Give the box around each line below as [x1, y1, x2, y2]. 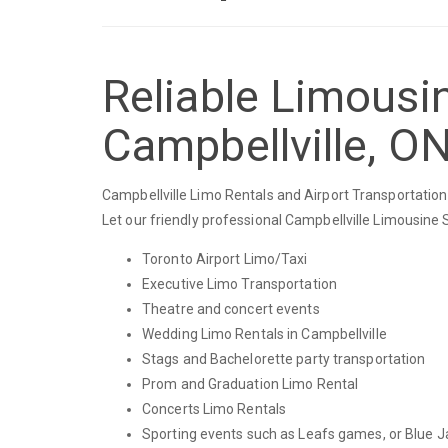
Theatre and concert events [142, 300, 320, 317]
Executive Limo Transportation [142, 275, 337, 292]
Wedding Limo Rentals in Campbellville [142, 325, 387, 342]
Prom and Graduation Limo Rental [142, 375, 359, 392]
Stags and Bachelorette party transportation [142, 350, 426, 367]
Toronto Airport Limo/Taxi [142, 250, 308, 267]
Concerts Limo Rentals [142, 400, 287, 417]
